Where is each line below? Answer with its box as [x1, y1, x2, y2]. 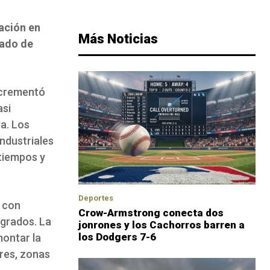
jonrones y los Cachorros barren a [78, 219, 245, 231]
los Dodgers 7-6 [78, 231, 156, 243]
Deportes [78, 193, 113, 203]
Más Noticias [78, 31, 158, 47]
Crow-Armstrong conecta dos [78, 207, 224, 219]
